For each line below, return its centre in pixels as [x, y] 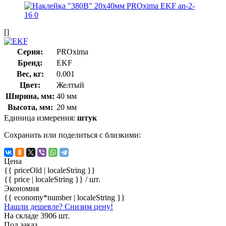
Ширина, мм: [30, 96]
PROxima [72, 51]
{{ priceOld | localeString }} [50, 170]
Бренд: [30, 63]
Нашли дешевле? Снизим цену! [59, 206]
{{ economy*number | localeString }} [65, 197]
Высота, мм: [30, 107]
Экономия [21, 188]
